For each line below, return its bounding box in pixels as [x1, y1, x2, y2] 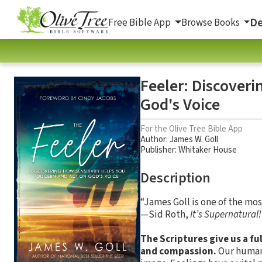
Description [140, 167, 211, 188]
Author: [140, 133, 170, 146]
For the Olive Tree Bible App [140, 122, 243, 135]
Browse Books [181, 15, 242, 30]
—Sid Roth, [140, 207, 190, 222]
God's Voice [140, 92, 220, 116]
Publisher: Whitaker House [140, 143, 237, 156]
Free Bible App [108, 15, 173, 30]
